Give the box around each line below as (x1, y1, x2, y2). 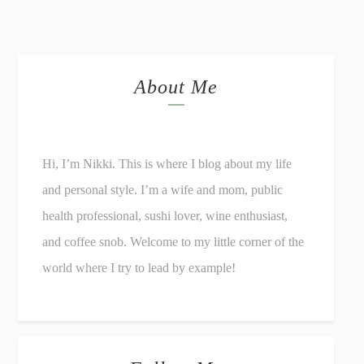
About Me (134, 76, 219, 97)
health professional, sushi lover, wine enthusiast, (42, 209, 288, 223)
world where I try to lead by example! (42, 261, 236, 275)
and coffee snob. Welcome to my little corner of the (42, 235, 305, 249)
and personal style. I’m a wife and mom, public (42, 183, 284, 197)
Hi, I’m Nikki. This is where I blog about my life (42, 157, 292, 171)
